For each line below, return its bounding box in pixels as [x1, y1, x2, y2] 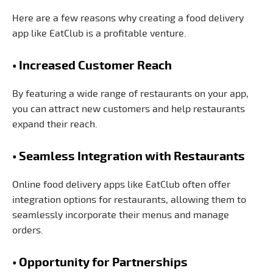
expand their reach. [12, 119, 97, 129]
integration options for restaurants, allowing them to [12, 194, 246, 205]
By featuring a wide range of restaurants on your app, [12, 88, 249, 99]
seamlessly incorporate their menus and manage [12, 210, 229, 220]
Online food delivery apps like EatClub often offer [12, 179, 230, 190]
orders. [12, 225, 43, 235]
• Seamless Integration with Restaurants [12, 150, 245, 163]
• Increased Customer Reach [12, 59, 172, 72]
